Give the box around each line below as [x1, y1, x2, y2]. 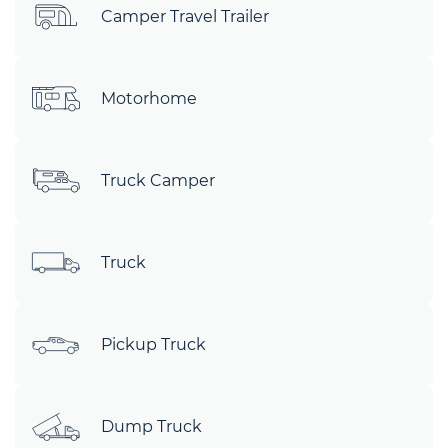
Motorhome [101, 89, 197, 108]
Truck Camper [101, 171, 215, 190]
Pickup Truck [101, 335, 206, 354]
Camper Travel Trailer [101, 7, 269, 26]
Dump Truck [101, 417, 202, 436]
